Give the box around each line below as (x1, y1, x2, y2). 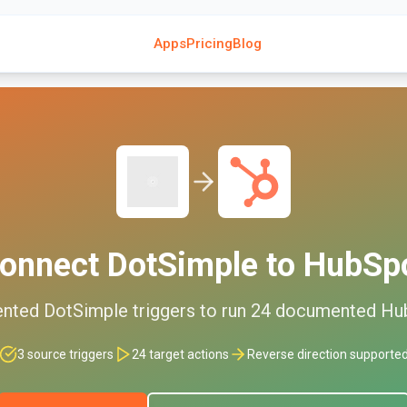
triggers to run (127, 300, 246, 322)
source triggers (24, 347, 114, 362)
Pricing (186, 35, 233, 52)
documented (270, 300, 381, 322)
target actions (145, 347, 229, 362)
